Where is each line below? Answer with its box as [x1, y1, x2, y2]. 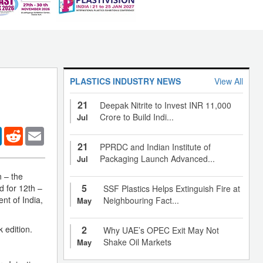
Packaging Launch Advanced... [100, 152, 215, 164]
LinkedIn [2, 125, 33, 137]
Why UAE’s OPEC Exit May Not [103, 224, 219, 236]
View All [214, 75, 243, 87]
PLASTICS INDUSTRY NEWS [70, 75, 181, 87]
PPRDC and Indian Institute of [100, 140, 211, 153]
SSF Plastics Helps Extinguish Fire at [103, 182, 240, 194]
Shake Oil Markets [103, 235, 171, 248]
